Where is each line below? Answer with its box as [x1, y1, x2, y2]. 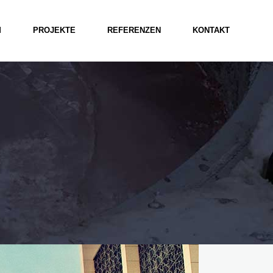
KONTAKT [193, 26, 230, 35]
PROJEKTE [33, 26, 76, 35]
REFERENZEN [107, 26, 161, 35]
